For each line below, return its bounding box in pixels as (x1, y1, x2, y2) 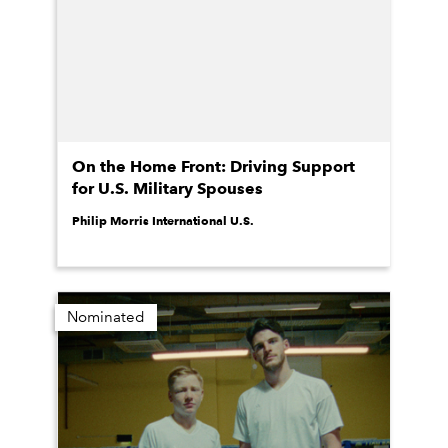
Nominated (67, 308, 145, 326)
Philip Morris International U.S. (72, 213, 254, 228)
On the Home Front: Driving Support (72, 157, 355, 176)
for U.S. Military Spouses (72, 179, 263, 198)
